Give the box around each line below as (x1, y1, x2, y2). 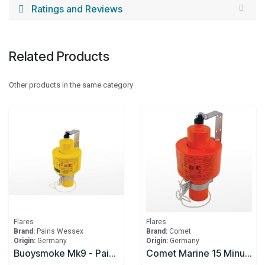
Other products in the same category (9, 80, 133, 90)
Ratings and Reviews (31, 3, 122, 15)
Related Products (9, 49, 109, 64)
